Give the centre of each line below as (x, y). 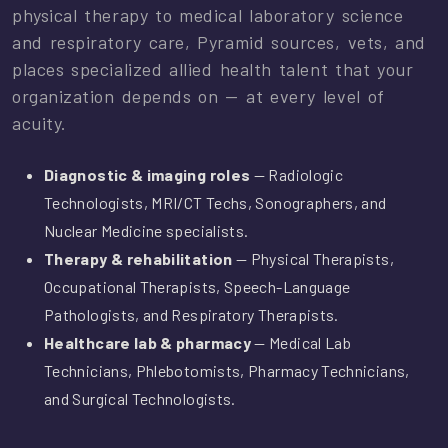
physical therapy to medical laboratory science (208, 15)
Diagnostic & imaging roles (147, 175)
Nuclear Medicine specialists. (146, 231)
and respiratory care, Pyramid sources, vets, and (219, 42)
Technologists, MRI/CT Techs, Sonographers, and (215, 203)
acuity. (39, 123)
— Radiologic (297, 175)
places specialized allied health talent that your (213, 69)
